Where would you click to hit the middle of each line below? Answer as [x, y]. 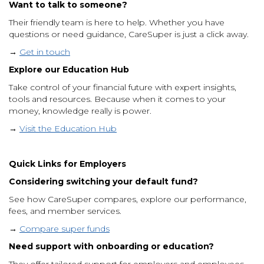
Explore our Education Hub [69, 69]
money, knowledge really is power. [80, 110]
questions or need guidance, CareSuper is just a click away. [129, 34]
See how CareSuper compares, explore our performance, [128, 199]
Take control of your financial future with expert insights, [123, 87]
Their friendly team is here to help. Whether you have [117, 22]
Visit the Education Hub [68, 128]
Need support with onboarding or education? [111, 246]
